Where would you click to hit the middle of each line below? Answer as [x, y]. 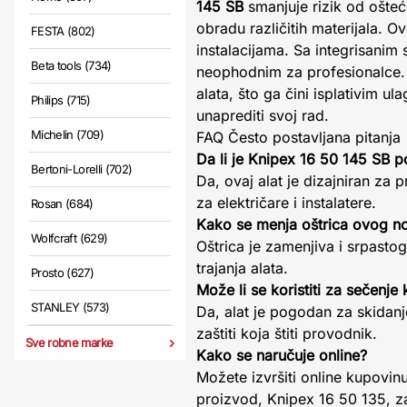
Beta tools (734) [71, 65]
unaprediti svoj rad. [263, 115]
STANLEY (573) [70, 307]
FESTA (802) [63, 31]
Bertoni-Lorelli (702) [82, 169]
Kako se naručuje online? [282, 355]
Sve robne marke [69, 342]
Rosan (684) [62, 203]
